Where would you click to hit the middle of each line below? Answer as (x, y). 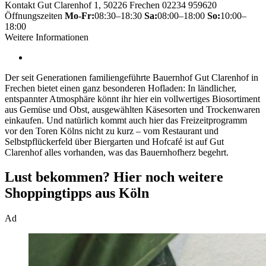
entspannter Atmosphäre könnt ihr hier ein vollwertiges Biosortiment (132, 99)
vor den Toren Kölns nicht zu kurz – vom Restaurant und (112, 131)
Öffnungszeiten (34, 15)
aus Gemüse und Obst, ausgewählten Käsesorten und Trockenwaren (132, 109)
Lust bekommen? (57, 177)
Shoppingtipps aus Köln (77, 193)
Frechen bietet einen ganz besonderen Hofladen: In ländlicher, (121, 88)
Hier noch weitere (168, 177)
